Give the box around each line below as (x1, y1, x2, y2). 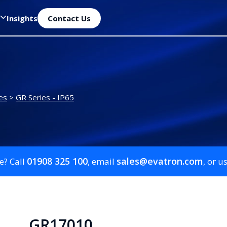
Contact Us (48, 13, 91, 23)
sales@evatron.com (116, 155, 203, 168)
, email (87, 156, 117, 168)
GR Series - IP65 (16, 92, 74, 103)
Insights (7, 13, 37, 23)
